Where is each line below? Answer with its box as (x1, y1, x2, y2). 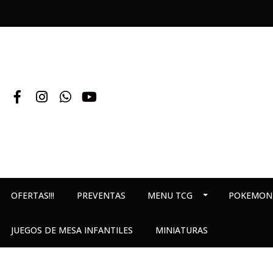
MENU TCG (147, 190, 193, 201)
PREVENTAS (76, 190, 126, 201)
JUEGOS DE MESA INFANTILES (11, 224, 133, 236)
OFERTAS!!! (11, 190, 55, 201)
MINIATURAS (155, 224, 208, 236)
